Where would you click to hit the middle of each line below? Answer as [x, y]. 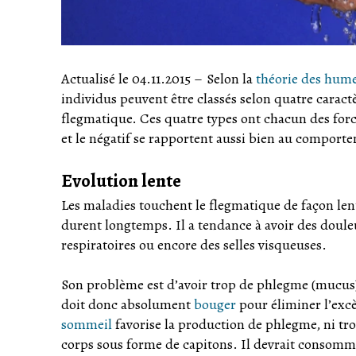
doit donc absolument [128, 305]
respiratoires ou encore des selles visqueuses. [194, 245]
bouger [215, 305]
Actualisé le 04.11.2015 [126, 79]
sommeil [87, 325]
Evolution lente [121, 181]
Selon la [231, 79]
